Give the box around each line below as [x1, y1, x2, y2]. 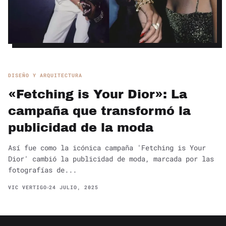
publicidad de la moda [8, 121, 153, 135]
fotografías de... [8, 165, 77, 175]
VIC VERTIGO [8, 184, 47, 191]
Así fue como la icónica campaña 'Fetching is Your [8, 143, 206, 153]
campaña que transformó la [8, 104, 191, 118]
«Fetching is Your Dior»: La [8, 88, 187, 101]
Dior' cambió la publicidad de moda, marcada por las [8, 154, 214, 164]
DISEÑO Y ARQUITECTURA [8, 72, 82, 79]
